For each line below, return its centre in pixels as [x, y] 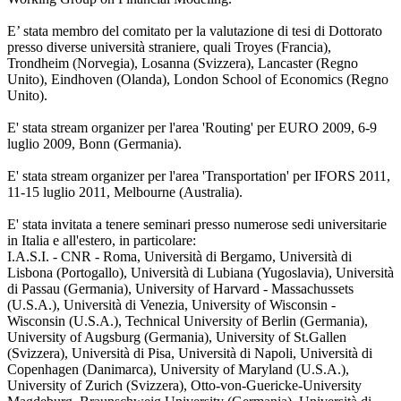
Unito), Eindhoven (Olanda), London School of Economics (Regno [198, 79]
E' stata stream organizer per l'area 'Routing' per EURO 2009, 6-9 [192, 127]
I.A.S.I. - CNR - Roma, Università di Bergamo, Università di [179, 256]
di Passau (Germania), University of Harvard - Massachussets [180, 288]
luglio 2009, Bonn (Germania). [94, 143]
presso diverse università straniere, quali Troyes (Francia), [169, 47]
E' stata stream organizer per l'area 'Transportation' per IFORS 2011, [199, 175]
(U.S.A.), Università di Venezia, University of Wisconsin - [171, 304]
